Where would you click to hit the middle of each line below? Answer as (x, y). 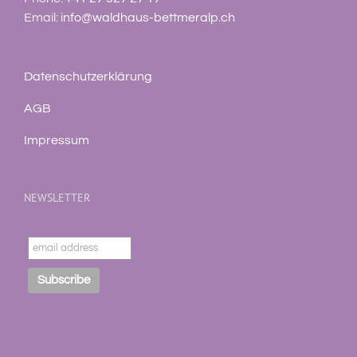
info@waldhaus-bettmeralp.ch (148, 17)
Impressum (57, 140)
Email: (42, 17)
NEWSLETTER (57, 197)
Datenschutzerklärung (88, 76)
